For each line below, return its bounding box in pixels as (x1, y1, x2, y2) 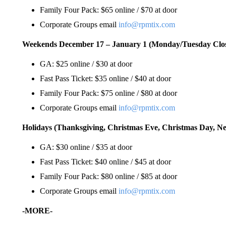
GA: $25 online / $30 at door (39, 59, 132, 68)
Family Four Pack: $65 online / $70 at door (39, 5, 177, 14)
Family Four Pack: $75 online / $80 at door (39, 88, 177, 97)
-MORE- (22, 206, 52, 215)
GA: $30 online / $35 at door (39, 142, 132, 151)
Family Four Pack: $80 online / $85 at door (39, 172, 177, 181)
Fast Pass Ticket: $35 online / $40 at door (39, 74, 171, 83)
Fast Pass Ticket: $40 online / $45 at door (39, 157, 171, 166)
